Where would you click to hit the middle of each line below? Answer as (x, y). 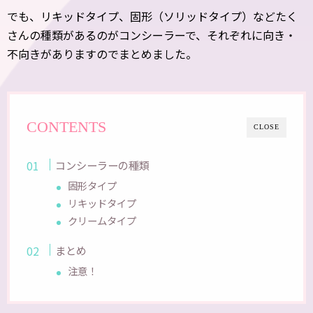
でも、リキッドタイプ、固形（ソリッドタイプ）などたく (152, 16)
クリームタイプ (102, 220)
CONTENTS (66, 127)
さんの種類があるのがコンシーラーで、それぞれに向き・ (152, 35)
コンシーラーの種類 (103, 165)
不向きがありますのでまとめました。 (102, 54)
